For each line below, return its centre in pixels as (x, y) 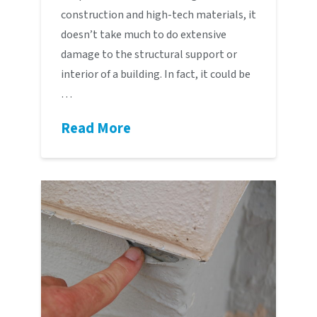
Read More (96, 129)
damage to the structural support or (149, 55)
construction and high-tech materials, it (158, 15)
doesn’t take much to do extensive (143, 35)
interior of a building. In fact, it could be (155, 75)
